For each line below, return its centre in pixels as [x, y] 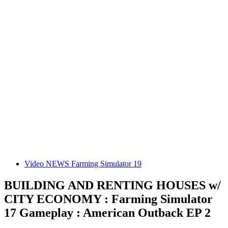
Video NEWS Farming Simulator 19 [83, 164]
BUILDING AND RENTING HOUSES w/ [112, 185]
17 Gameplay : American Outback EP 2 [107, 212]
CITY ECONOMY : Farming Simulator [108, 199]
